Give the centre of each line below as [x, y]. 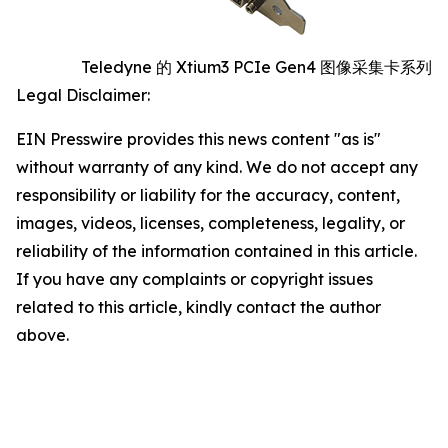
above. [42, 335]
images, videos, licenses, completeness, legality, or [210, 223]
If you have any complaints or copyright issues [194, 279]
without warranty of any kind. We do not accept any [217, 167]
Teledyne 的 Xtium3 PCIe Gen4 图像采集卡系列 [256, 67]
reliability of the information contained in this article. [216, 251]
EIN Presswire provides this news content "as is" [198, 139]
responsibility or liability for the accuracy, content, [208, 195]
